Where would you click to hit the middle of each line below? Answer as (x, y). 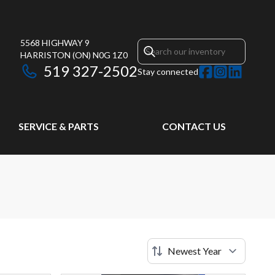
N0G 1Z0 (110, 55)
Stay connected (168, 72)
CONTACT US (194, 126)
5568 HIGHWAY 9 (55, 43)
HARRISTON (45, 55)
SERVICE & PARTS (58, 126)
